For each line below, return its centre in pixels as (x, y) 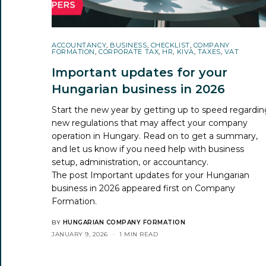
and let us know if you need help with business (148, 149)
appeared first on (157, 188)
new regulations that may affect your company (150, 123)
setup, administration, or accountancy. (130, 162)
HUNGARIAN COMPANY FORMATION (124, 222)
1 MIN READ (139, 234)
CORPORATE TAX (129, 51)
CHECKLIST (170, 45)
